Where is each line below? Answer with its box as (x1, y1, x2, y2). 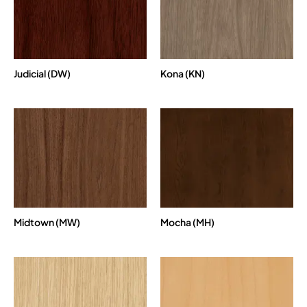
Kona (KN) (160, 66, 205, 79)
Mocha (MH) (160, 216, 214, 229)
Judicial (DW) (14, 66, 71, 79)
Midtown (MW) (14, 216, 80, 229)
